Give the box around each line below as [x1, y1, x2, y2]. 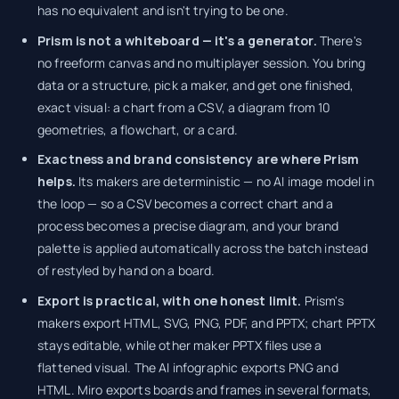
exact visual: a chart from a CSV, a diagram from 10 [37, 98, 331, 116]
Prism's [301, 291, 344, 309]
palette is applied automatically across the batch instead [37, 240, 369, 257]
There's [316, 31, 362, 49]
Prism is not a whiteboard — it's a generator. [37, 31, 317, 49]
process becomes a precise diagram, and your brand [37, 217, 339, 235]
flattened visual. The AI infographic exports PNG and [37, 358, 338, 376]
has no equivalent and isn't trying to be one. [37, 2, 289, 20]
